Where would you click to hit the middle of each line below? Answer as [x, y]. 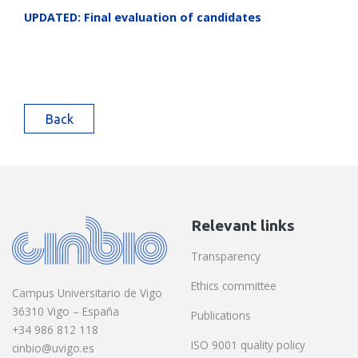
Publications [221, 316]
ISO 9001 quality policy [248, 345]
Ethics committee [234, 286]
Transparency [226, 257]
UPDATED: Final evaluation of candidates [143, 17]
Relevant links [243, 226]
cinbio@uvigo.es [53, 348]
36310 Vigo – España [66, 312]
